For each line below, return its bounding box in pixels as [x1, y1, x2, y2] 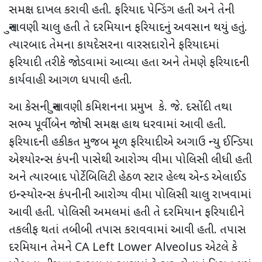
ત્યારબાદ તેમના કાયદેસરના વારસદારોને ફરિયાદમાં [9, 37, 219, 53]
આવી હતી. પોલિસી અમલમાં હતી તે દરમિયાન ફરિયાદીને [9, 205, 244, 220]
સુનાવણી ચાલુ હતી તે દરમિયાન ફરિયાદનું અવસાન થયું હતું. [9, 20, 247, 36]
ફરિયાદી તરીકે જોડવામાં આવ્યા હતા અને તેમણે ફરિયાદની [9, 55, 249, 71]
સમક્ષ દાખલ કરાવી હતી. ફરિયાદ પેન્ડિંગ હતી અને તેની [9, 2, 235, 18]
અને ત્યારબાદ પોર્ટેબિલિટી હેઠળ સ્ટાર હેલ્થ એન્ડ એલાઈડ [9, 170, 246, 185]
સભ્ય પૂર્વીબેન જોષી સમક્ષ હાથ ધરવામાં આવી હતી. [9, 117, 226, 133]
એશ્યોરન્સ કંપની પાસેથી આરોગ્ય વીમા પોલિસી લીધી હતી [9, 152, 252, 168]
